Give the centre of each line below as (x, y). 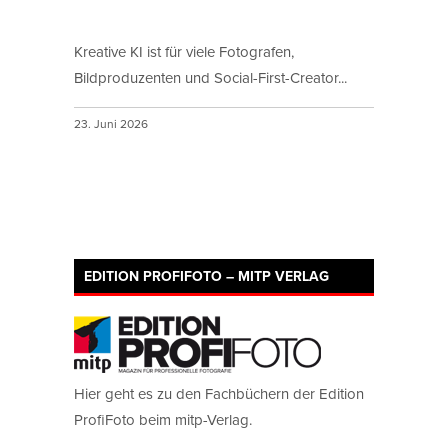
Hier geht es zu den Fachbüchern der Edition (219, 394)
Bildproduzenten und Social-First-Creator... (210, 77)
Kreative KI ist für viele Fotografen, (184, 51)
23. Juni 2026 (112, 124)
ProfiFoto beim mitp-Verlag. (163, 420)
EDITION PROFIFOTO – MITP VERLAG (206, 276)
